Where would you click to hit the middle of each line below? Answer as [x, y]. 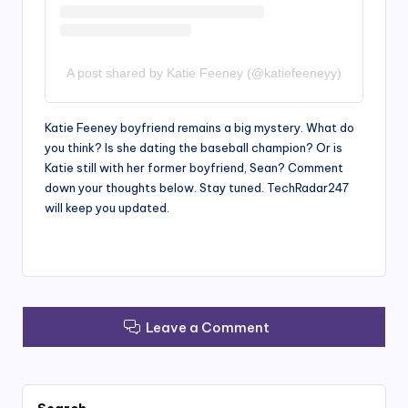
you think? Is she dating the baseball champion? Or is [194, 148]
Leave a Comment [208, 327]
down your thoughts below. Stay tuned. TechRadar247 [197, 188]
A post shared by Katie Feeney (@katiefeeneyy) [204, 73]
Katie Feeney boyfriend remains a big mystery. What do [199, 128]
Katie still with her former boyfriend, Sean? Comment [194, 168]
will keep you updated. [107, 208]
